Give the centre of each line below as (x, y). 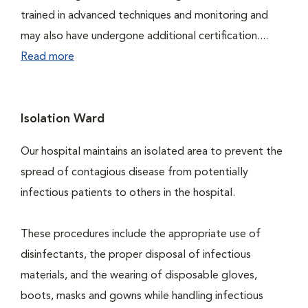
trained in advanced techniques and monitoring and (144, 16)
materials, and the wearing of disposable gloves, (139, 276)
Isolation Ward (63, 119)
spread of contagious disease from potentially (134, 173)
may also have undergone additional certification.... (144, 36)
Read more (47, 57)
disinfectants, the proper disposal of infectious (136, 255)
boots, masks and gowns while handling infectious (142, 296)
